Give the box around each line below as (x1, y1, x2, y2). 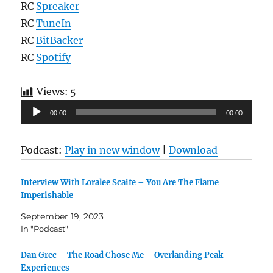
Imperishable (21, 190, 74, 200)
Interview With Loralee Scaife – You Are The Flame (21, 177, 219, 188)
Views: (37, 85, 69, 97)
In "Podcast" (21, 223, 69, 233)
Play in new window (65, 143, 160, 156)
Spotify (36, 51, 71, 63)
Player (20, 118, 51, 131)
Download (169, 143, 218, 156)
